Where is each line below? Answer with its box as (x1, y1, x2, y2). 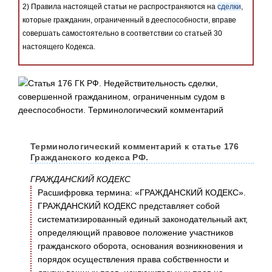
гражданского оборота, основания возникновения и (38, 241, 243, 251)
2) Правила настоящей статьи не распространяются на (22, 2, 217, 12)
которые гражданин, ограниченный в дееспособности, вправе (22, 16, 236, 25)
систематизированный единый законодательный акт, (38, 214, 248, 225)
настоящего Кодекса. (22, 42, 95, 52)
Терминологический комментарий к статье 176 (30, 141, 239, 152)
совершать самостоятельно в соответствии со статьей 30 (22, 29, 222, 38)
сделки (217, 2, 241, 12)
